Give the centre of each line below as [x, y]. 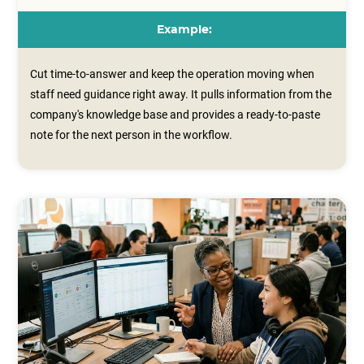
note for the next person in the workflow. [132, 135]
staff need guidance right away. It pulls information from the [181, 95]
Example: [184, 30]
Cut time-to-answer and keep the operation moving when [173, 74]
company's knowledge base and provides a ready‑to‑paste [175, 115]
